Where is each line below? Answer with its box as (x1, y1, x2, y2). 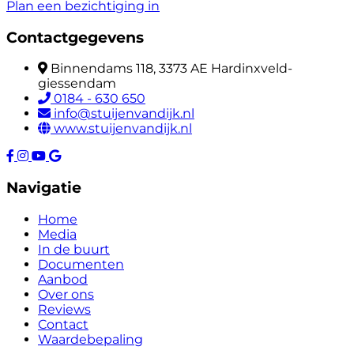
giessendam (38, 76, 116, 92)
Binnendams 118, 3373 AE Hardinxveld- (51, 61, 292, 77)
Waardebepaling (38, 331, 143, 347)
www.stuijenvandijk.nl (54, 121, 192, 137)
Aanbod (38, 271, 88, 287)
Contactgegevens (6, 28, 144, 47)
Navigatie (6, 179, 81, 198)
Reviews (38, 301, 91, 317)
